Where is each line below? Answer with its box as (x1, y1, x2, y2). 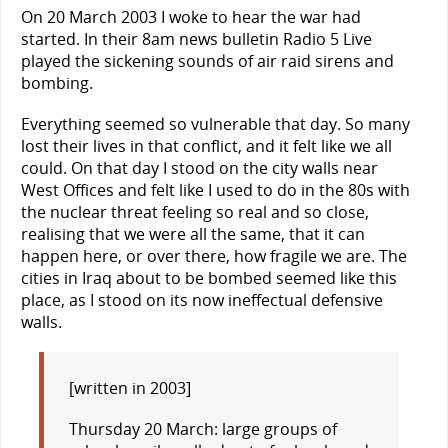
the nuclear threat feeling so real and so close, (21, 201, 369, 224)
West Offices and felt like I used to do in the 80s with (21, 179, 410, 202)
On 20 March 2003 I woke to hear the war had (21, 5, 361, 28)
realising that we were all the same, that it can (21, 223, 365, 246)
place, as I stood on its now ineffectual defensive (21, 289, 383, 312)
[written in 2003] (68, 376, 191, 399)
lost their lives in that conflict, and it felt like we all (21, 135, 392, 158)
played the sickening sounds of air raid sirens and (21, 49, 394, 72)
